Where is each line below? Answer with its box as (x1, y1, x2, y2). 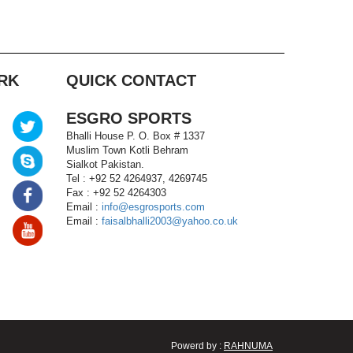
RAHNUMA (224, 340, 273, 351)
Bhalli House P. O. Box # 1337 (65, 130, 205, 142)
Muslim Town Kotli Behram (65, 144, 188, 156)
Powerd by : (171, 340, 224, 351)
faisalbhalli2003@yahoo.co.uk (101, 215, 238, 227)
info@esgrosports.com (101, 201, 205, 213)
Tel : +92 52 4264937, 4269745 (65, 173, 207, 184)
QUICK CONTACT (65, 72, 196, 89)
